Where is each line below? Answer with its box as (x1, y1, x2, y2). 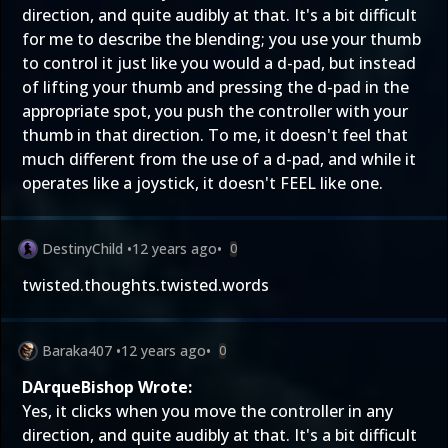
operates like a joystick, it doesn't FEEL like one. (22, 172, 383, 194)
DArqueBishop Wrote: (22, 376, 192, 398)
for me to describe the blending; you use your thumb (22, 28, 421, 50)
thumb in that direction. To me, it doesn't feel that (22, 124, 408, 146)
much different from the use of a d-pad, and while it (22, 148, 416, 170)
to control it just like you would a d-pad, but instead (22, 52, 416, 74)
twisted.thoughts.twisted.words (22, 274, 269, 296)
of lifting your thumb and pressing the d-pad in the (22, 76, 409, 98)
